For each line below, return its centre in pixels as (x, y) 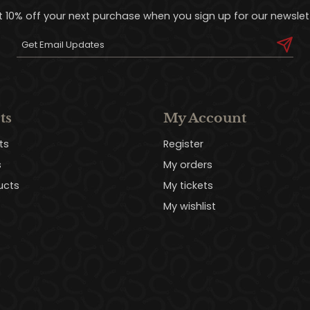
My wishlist (190, 206)
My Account (205, 117)
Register (184, 144)
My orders (188, 164)
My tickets (189, 185)
